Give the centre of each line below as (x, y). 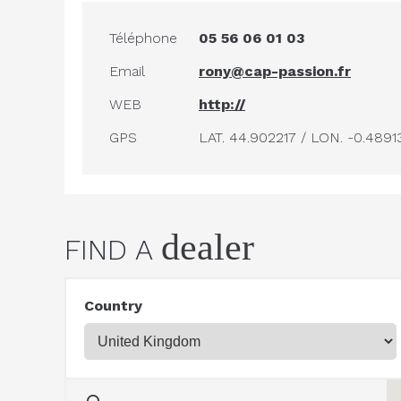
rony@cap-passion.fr (275, 71)
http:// (222, 104)
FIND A (113, 250)
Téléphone (143, 38)
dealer (208, 247)
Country (113, 306)
